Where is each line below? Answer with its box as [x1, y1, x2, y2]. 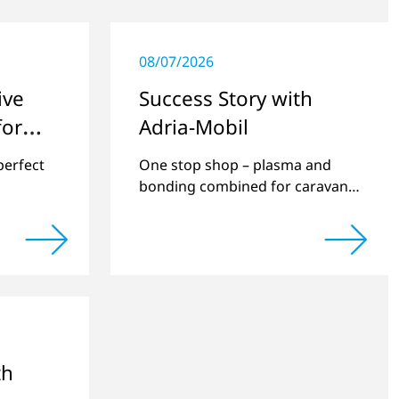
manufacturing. [139, 198, 244, 218]
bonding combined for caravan [139, 176, 348, 197]
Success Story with [139, 85, 313, 113]
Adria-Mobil [139, 113, 248, 142]
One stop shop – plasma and [139, 155, 331, 175]
